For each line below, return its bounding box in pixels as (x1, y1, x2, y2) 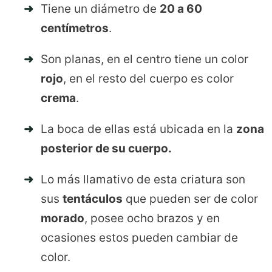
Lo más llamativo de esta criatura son (41, 172, 245, 187)
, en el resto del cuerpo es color (63, 72, 234, 86)
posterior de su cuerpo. (41, 141, 172, 156)
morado (41, 211, 84, 226)
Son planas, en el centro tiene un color (41, 52, 248, 67)
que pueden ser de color (123, 192, 258, 206)
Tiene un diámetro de (41, 2, 160, 16)
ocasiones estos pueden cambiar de (41, 231, 238, 245)
